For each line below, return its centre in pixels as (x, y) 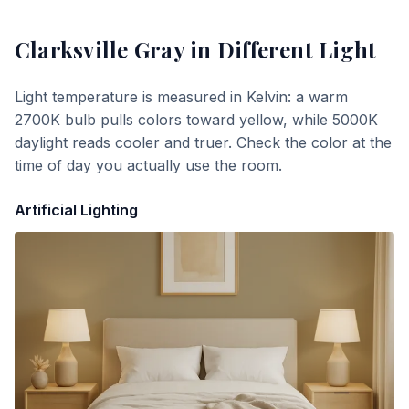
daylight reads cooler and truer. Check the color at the (203, 142)
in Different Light (280, 49)
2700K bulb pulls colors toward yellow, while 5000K (196, 120)
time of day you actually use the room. (148, 165)
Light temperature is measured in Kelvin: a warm (181, 97)
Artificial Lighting (76, 210)
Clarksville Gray (100, 49)
